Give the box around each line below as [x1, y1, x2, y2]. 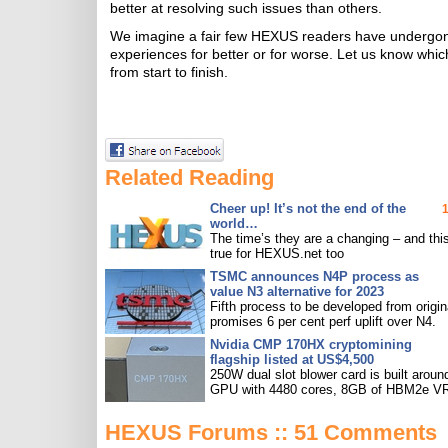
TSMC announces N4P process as [210, 269, 419, 284]
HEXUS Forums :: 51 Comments [105, 420, 437, 445]
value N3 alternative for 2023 [210, 284, 384, 299]
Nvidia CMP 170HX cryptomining [210, 337, 412, 352]
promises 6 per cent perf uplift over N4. [210, 314, 436, 329]
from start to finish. [110, 64, 228, 80]
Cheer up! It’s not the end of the [210, 201, 406, 216]
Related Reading [105, 165, 274, 190]
